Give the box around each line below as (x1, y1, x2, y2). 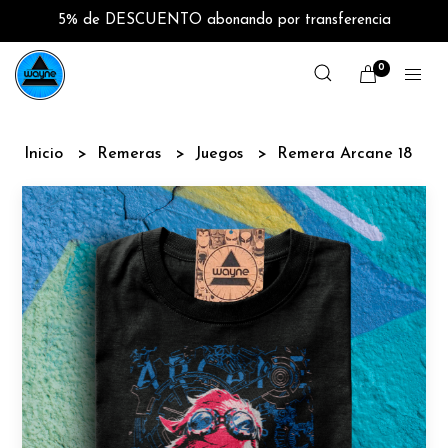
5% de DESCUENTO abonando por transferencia (57, 13, 391, 28)
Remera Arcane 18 (277, 146, 413, 162)
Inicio (24, 146, 69, 162)
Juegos (195, 146, 249, 162)
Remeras (97, 146, 167, 162)
